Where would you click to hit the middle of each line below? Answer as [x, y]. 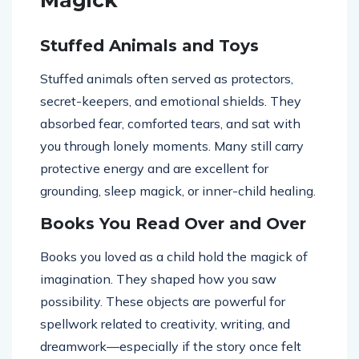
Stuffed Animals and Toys [149, 46]
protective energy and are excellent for [154, 169]
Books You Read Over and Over [173, 224]
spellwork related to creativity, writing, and [165, 324]
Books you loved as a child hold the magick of [174, 257]
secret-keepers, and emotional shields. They [171, 101]
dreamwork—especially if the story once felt [171, 347]
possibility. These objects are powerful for [163, 302]
